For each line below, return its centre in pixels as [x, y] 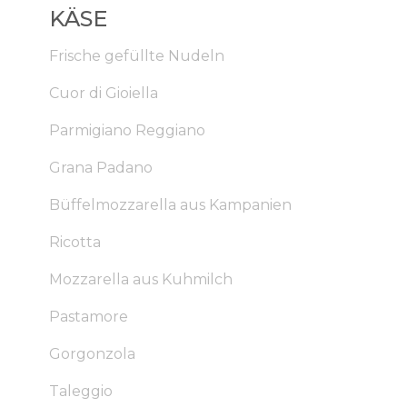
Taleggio [80, 391]
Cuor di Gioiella [103, 93]
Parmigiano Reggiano [127, 130]
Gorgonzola [92, 354]
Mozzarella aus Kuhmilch [140, 279]
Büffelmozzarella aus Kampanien [170, 205]
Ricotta [74, 242]
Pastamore [88, 317]
